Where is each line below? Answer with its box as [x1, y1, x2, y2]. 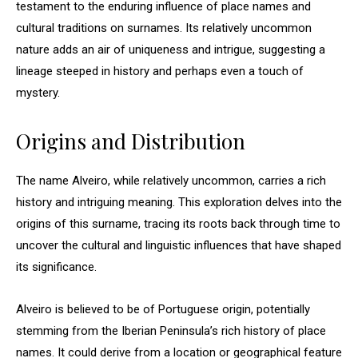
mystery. [16, 86, 60, 100]
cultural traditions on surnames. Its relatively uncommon [16, 21, 312, 35]
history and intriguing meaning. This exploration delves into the [16, 195, 342, 209]
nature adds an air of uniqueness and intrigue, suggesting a [16, 42, 325, 57]
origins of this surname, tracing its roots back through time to [16, 217, 340, 231]
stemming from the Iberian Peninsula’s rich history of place [16, 324, 326, 338]
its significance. [16, 260, 97, 274]
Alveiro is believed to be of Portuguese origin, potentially [16, 302, 310, 316]
